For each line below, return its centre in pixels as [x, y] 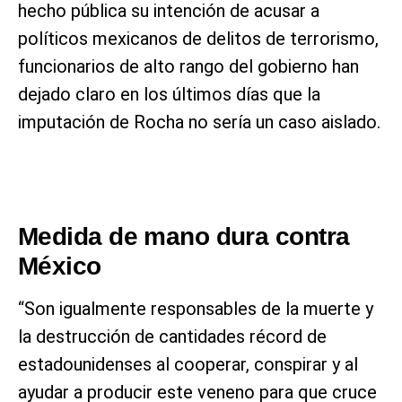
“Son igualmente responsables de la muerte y [196, 308]
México [60, 266]
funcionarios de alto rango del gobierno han [188, 66]
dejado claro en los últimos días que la [169, 94]
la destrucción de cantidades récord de [172, 336]
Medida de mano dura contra [184, 236]
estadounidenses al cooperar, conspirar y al [188, 364]
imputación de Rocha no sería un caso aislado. [199, 122]
